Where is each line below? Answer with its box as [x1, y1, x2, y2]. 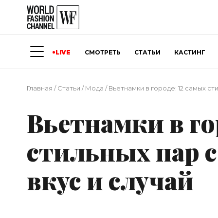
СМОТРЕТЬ [84, 48, 121, 56]
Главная [27, 84, 53, 92]
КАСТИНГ [174, 48, 206, 56]
